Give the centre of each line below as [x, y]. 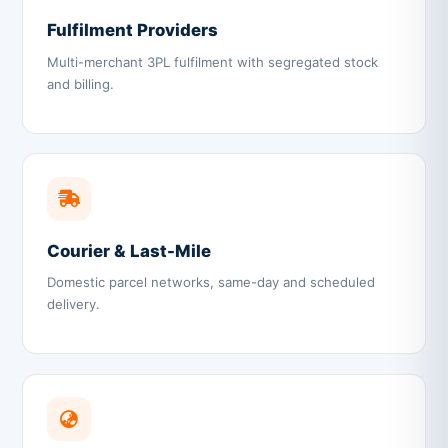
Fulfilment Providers [133, 30]
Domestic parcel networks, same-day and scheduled [211, 282]
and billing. [81, 83]
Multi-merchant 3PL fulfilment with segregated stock [213, 61]
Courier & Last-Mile [129, 250]
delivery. [74, 304]
